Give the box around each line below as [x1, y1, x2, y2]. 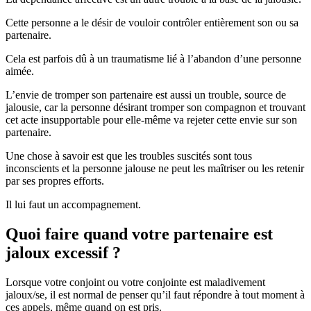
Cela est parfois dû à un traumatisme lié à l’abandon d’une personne [6, 52, 301, 65]
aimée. [6, 65, 34, 77]
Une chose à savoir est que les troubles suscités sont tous [6, 149, 252, 162]
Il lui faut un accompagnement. [6, 198, 141, 210]
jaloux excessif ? [6, 243, 121, 262]
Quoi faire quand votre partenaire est [6, 224, 273, 243]
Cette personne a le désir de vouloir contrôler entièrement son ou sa [6, 16, 299, 28]
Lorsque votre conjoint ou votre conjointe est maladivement [6, 276, 265, 288]
